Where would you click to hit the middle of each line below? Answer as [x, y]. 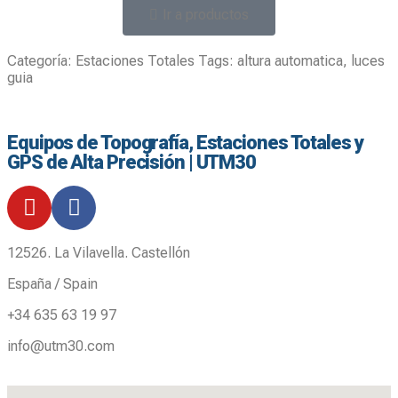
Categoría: [40, 61]
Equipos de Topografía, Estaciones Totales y [185, 143]
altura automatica [290, 61]
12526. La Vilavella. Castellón [99, 252]
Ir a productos [206, 15]
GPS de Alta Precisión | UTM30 [132, 163]
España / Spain [52, 283]
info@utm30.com [61, 346]
